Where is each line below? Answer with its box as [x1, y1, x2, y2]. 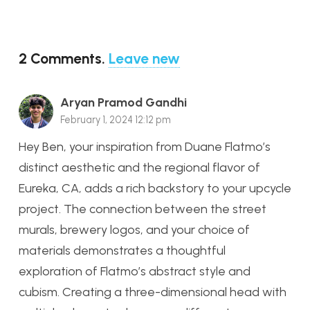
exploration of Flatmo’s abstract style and [19, 263, 250, 279]
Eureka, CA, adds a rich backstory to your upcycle [19, 180, 291, 196]
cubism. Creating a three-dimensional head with [19, 284, 286, 300]
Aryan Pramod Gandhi [60, 95, 187, 111]
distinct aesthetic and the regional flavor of [19, 159, 260, 175]
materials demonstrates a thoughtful [19, 242, 226, 258]
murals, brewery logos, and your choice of [19, 221, 250, 237]
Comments [30, 50, 102, 68]
